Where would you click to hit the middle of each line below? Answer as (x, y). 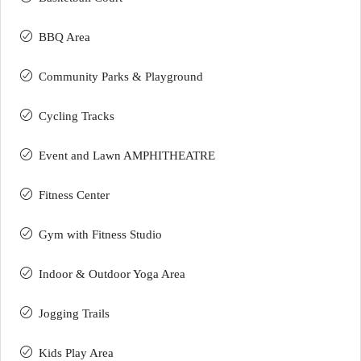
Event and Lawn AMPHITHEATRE (127, 155)
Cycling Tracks (77, 116)
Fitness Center (74, 195)
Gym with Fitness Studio (100, 234)
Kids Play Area (76, 353)
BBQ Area (64, 37)
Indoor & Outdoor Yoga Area (112, 274)
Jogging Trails (74, 313)
